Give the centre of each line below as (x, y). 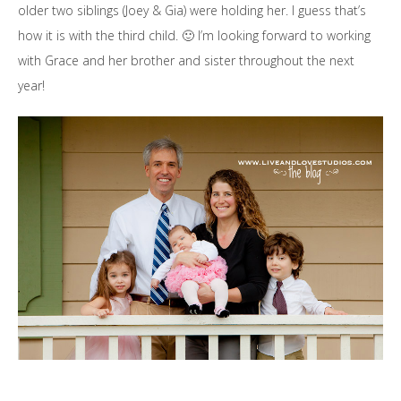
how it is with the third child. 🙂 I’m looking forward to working (194, 35)
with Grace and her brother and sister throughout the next (186, 60)
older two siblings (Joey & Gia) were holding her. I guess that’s (192, 10)
